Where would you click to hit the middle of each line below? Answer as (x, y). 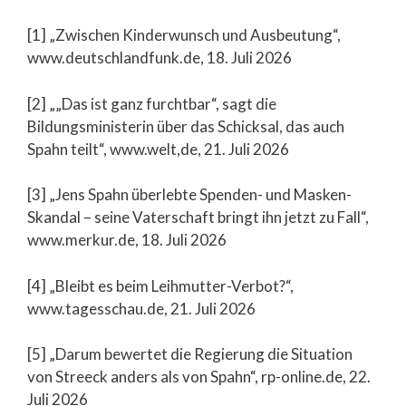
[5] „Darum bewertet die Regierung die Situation (190, 354)
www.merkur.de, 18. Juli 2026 (127, 240)
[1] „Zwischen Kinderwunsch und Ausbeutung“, (184, 35)
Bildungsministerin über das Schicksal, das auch (186, 126)
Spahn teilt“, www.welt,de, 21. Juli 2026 (158, 149)
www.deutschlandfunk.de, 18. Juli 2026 (159, 58)
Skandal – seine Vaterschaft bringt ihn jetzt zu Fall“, (198, 217)
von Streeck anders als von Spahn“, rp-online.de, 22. (199, 377)
